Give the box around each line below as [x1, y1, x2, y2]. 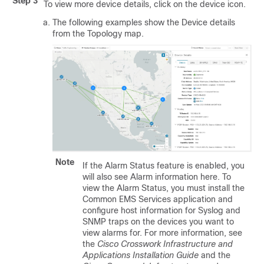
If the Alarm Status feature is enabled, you [82, 161, 245, 171]
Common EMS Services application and [82, 194, 233, 204]
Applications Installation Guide [82, 250, 199, 260]
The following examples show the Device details [52, 18, 235, 28]
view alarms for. [82, 228, 142, 238]
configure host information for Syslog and [82, 206, 240, 216]
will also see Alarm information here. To [82, 172, 231, 182]
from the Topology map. [52, 29, 144, 39]
